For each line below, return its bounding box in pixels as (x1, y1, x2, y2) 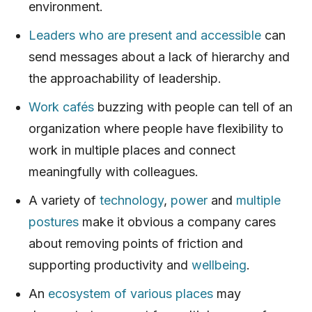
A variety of (29, 192, 100, 208)
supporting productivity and (29, 257, 192, 272)
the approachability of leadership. (29, 70, 221, 86)
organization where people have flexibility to (29, 120, 283, 136)
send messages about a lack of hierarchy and (29, 49, 290, 64)
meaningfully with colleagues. (29, 164, 198, 179)
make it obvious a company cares (79, 214, 276, 229)
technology (100, 192, 164, 208)
